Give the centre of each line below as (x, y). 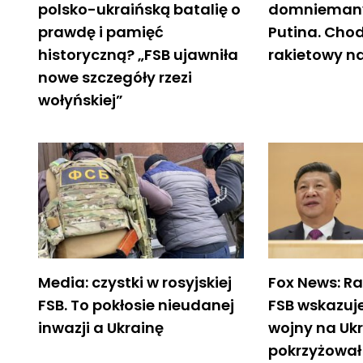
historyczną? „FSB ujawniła (138, 54)
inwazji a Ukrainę (101, 327)
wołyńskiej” (81, 100)
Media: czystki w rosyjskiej (135, 282)
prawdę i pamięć (101, 32)
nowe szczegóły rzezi (115, 77)
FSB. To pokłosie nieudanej (136, 305)
